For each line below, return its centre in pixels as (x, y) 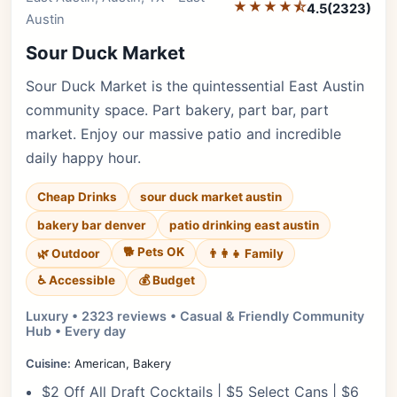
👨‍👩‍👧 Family (245, 253)
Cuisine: (48, 363)
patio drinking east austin (244, 225)
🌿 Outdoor (69, 253)
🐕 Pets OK (154, 252)
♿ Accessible (76, 280)
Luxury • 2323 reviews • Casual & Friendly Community (195, 316)
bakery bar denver (92, 225)
